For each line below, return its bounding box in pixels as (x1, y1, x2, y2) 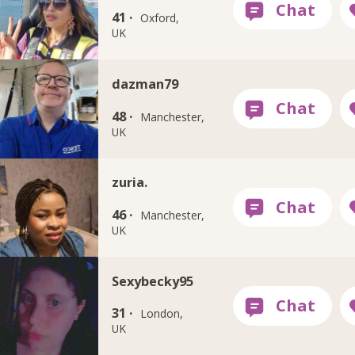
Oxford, (140, 10, 180, 26)
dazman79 (111, 74, 178, 93)
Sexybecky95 (111, 272, 193, 290)
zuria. (111, 174, 147, 192)
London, (140, 306, 184, 322)
